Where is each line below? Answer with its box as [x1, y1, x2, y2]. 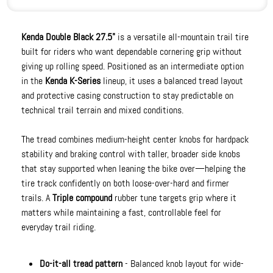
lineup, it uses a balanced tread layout [101, 74, 244, 88]
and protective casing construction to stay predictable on [21, 89, 234, 102]
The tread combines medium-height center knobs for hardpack [21, 133, 249, 146]
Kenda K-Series [45, 74, 101, 88]
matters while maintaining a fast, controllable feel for [21, 206, 222, 219]
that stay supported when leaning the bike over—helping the [21, 162, 246, 175]
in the [21, 74, 46, 88]
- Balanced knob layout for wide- [122, 257, 244, 271]
